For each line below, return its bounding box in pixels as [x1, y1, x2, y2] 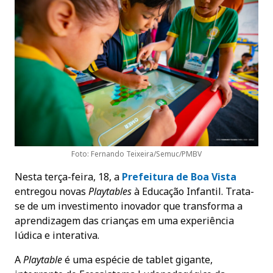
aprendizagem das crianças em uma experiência [15, 213, 234, 227]
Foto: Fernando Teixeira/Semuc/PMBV [71, 148, 202, 159]
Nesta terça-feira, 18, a [15, 169, 122, 183]
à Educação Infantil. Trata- [132, 184, 254, 198]
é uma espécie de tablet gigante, [62, 252, 213, 266]
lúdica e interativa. [15, 228, 99, 242]
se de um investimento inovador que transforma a [15, 199, 243, 213]
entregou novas [15, 184, 88, 198]
